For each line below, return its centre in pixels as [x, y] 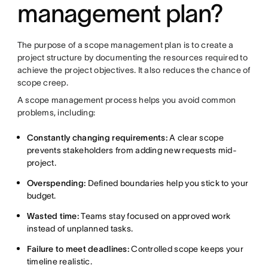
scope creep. [43, 83]
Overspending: [56, 183]
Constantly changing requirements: [97, 138]
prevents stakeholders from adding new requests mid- [132, 150]
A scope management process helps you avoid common [127, 100]
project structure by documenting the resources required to [132, 57]
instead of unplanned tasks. [80, 229]
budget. [41, 196]
